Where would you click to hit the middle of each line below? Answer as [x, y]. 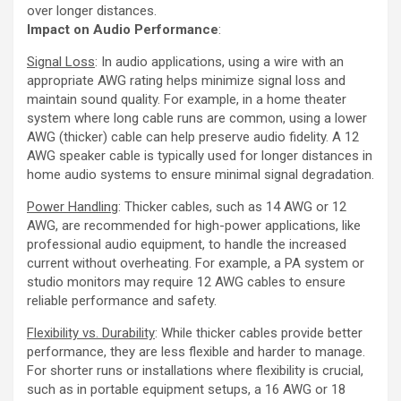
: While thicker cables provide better [259, 333]
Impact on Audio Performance [123, 29]
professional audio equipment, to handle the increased [187, 244]
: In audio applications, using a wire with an [219, 61]
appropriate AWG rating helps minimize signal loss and [186, 80]
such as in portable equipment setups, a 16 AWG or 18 [186, 389]
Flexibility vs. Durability [91, 333]
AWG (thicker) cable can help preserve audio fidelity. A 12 [193, 137]
